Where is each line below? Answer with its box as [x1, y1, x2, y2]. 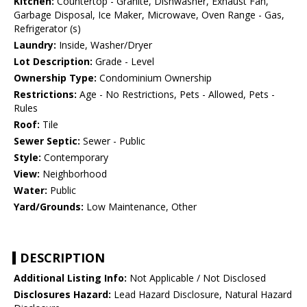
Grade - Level [93, 55, 154, 69]
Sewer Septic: [14, 134, 80, 148]
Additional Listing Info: [14, 271, 127, 285]
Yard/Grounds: [14, 200, 84, 214]
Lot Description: [14, 55, 93, 69]
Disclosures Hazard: [14, 288, 111, 302]
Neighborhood [40, 167, 107, 181]
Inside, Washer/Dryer [56, 38, 152, 52]
